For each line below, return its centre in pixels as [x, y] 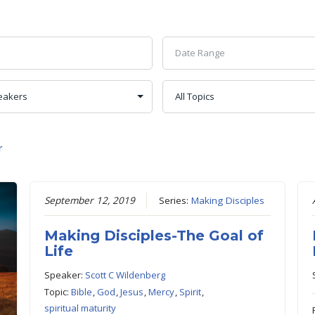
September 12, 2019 [89, 201]
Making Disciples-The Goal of [154, 236]
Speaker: [64, 275]
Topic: [57, 292]
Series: [175, 201]
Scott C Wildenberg [125, 275]
